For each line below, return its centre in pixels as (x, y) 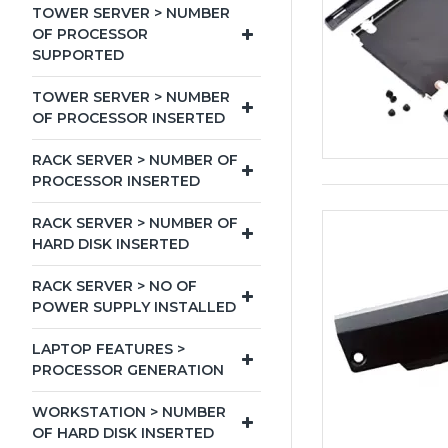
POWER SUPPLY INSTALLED (134, 307)
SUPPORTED (78, 55)
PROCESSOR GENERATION (128, 370)
